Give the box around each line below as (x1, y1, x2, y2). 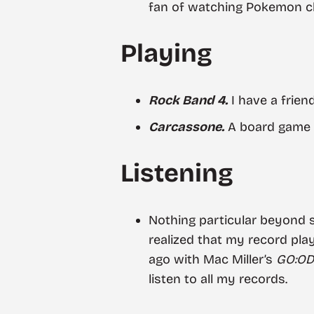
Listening (121, 158, 233, 189)
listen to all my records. (149, 271, 287, 287)
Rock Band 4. (149, 93, 228, 109)
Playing (121, 38, 212, 69)
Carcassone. (149, 118, 224, 135)
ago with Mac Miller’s (149, 251, 276, 267)
